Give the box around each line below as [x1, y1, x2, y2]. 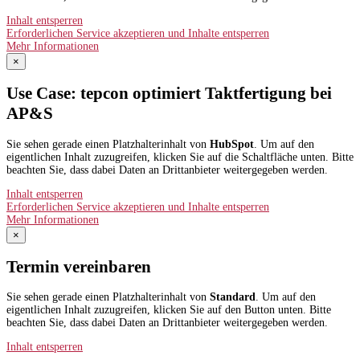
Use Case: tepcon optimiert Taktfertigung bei [6, 84, 332, 104]
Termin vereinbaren [6, 256, 151, 276]
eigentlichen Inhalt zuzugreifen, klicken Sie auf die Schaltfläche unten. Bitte [6, 150, 354, 163]
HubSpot [210, 137, 254, 150]
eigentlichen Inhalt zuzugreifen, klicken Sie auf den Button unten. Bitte [6, 304, 331, 317]
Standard [210, 291, 256, 304]
